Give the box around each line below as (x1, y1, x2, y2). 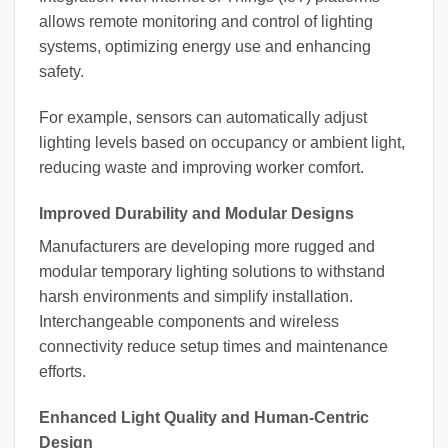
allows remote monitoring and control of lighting (39, 13, 373, 31)
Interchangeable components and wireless (39, 313, 339, 331)
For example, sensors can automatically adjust (39, 109, 367, 127)
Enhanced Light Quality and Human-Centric (39, 408, 369, 426)
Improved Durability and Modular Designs (39, 205, 354, 223)
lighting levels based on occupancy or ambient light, (39, 134, 405, 152)
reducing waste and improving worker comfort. (39, 159, 364, 177)
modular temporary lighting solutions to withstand (39, 263, 385, 281)
